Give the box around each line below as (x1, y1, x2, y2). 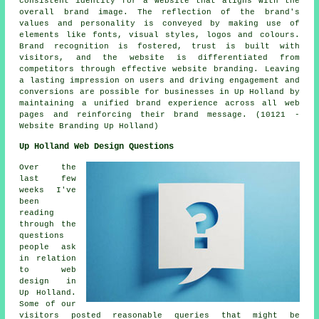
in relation (19, 253, 76, 263)
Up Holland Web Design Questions (19, 141, 174, 152)
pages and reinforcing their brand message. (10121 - (19, 110, 300, 119)
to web (19, 265, 76, 274)
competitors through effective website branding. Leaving (19, 64, 300, 73)
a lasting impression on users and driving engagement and (19, 75, 300, 85)
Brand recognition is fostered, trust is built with (19, 41, 300, 51)
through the (19, 219, 76, 229)
